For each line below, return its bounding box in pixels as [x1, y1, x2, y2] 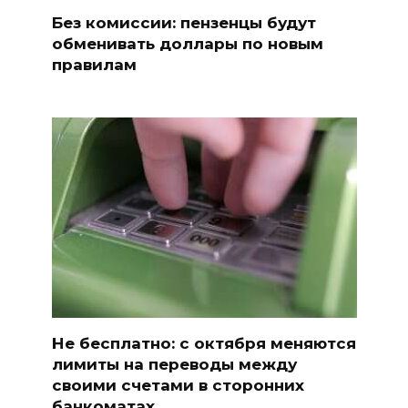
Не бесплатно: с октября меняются [51, 334, 356, 353]
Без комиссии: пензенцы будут [51, 13, 316, 32]
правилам [51, 55, 137, 74]
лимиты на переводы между [51, 355, 297, 374]
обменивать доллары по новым [51, 34, 323, 53]
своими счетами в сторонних [51, 376, 304, 395]
